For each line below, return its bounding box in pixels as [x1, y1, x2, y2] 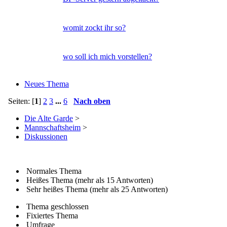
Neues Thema [24, 79, 69, 88]
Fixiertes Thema [24, 211, 78, 220]
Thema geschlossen [24, 202, 89, 211]
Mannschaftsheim [24, 123, 81, 132]
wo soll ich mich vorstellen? [63, 52, 152, 61]
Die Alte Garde [24, 113, 73, 123]
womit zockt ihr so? [63, 23, 126, 32]
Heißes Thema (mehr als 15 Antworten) [24, 175, 153, 184]
